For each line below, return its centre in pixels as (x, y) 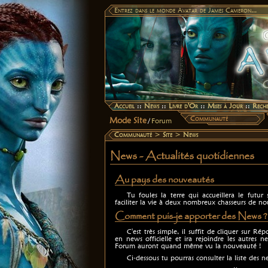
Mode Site (128, 120)
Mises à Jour (225, 106)
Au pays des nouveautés (165, 180)
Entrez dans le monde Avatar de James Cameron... (185, 10)
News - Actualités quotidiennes (182, 156)
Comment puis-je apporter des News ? (191, 216)
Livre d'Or (183, 106)
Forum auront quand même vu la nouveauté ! (188, 246)
